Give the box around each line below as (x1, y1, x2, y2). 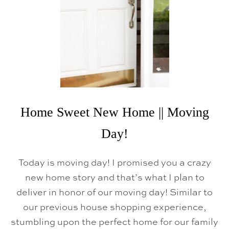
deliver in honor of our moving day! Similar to (16, 185, 213, 198)
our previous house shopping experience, (23, 200, 206, 213)
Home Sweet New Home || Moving (20, 105, 209, 120)
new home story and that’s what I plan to (25, 170, 204, 184)
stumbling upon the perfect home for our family (11, 215, 218, 228)
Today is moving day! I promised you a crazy (18, 155, 211, 169)
